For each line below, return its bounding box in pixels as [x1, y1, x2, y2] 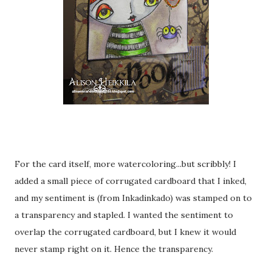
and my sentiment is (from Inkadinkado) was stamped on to [15, 192, 252, 203]
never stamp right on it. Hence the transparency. [15, 243, 213, 254]
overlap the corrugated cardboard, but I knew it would [15, 226, 236, 237]
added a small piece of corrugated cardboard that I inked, [15, 175, 246, 186]
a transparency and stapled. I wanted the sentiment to [15, 209, 233, 220]
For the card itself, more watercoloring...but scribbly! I [15, 158, 236, 169]
